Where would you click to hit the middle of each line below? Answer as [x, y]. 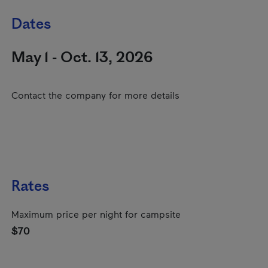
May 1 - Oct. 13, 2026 [82, 58]
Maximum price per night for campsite [96, 214]
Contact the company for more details [95, 95]
